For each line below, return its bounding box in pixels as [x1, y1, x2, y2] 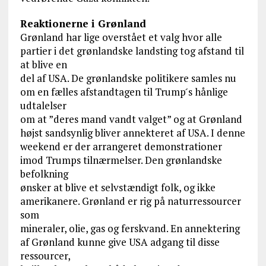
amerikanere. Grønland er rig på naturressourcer [20, 194, 241, 208]
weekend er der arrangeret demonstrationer [20, 140, 222, 154]
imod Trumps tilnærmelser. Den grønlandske [20, 153, 222, 167]
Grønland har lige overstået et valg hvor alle [20, 30, 222, 45]
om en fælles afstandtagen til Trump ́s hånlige [20, 85, 228, 99]
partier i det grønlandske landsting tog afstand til [20, 44, 244, 58]
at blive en [20, 58, 67, 72]
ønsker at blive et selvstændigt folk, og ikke [20, 180, 216, 195]
